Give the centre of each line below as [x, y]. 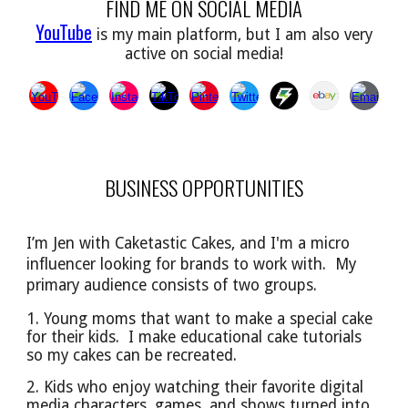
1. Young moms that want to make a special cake [200, 319]
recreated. [202, 355]
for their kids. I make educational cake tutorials [194, 337]
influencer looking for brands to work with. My [192, 264]
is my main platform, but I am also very [235, 34]
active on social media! [204, 53]
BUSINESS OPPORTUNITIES [204, 188]
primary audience [89, 285]
